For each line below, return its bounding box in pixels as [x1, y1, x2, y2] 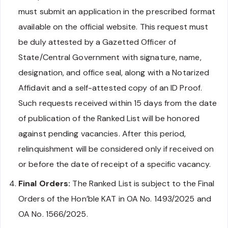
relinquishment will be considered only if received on [18, 144, 214, 155]
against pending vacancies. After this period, [18, 128, 186, 139]
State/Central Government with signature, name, [18, 52, 202, 63]
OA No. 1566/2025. [18, 209, 88, 220]
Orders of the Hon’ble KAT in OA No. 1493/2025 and [18, 193, 211, 205]
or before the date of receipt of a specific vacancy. [18, 159, 211, 170]
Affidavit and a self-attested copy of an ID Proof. [18, 82, 203, 94]
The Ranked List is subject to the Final [70, 178, 215, 189]
